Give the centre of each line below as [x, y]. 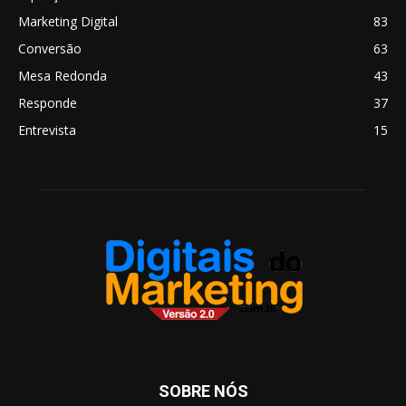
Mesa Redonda [63, 76]
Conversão [50, 48]
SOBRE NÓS [203, 391]
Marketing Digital [68, 21]
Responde [48, 103]
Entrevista [47, 130]
